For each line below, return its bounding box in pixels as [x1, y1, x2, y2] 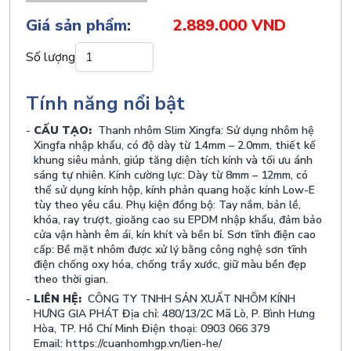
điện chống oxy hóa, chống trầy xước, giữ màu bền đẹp [34, 257, 306, 273]
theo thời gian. [34, 272, 108, 288]
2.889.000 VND [173, 15, 286, 37]
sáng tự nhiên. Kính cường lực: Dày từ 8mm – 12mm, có [34, 168, 308, 183]
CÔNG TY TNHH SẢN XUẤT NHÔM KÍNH [85, 291, 295, 307]
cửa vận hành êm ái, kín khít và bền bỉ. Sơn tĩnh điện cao [34, 227, 316, 243]
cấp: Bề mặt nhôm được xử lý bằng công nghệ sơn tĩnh [34, 242, 307, 258]
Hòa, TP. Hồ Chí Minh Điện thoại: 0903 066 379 [34, 321, 270, 337]
